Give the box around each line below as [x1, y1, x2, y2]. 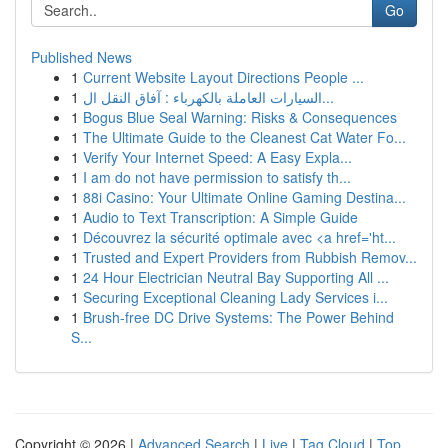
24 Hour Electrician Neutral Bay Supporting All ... [83, 267, 389, 287]
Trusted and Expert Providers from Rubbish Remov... [83, 247, 417, 267]
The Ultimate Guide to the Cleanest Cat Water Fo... [83, 127, 406, 147]
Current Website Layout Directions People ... [83, 67, 364, 87]
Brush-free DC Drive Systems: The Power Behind [83, 307, 394, 327]
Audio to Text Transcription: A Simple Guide [83, 207, 358, 227]
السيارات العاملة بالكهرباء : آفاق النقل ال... [322, 87, 334, 107]
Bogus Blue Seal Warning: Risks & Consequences [83, 107, 397, 127]
